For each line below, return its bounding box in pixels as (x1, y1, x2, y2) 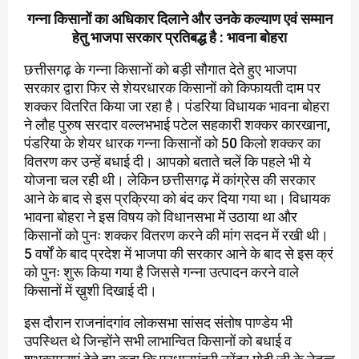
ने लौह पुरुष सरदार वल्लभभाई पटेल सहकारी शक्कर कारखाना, (24, 116, 330, 134)
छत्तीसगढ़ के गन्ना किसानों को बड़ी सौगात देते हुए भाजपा (24, 61, 296, 79)
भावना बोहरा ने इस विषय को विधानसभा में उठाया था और (24, 208, 297, 226)
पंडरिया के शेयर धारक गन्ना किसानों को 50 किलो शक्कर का (24, 135, 321, 152)
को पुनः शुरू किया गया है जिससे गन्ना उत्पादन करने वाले (24, 264, 299, 281)
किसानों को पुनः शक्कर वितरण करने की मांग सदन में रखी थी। (24, 227, 329, 244)
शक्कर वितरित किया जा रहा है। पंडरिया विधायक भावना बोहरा (24, 98, 329, 115)
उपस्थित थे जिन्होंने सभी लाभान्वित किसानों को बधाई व (24, 333, 292, 350)
